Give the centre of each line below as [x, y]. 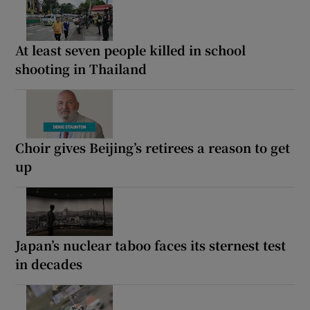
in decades [49, 263]
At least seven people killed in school [131, 49]
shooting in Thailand [81, 68]
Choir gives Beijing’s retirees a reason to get [153, 147]
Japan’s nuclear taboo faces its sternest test [151, 245]
